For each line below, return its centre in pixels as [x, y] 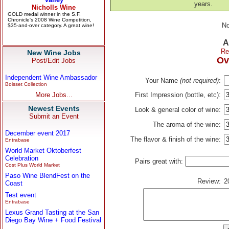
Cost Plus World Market [32, 165]
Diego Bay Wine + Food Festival [53, 220]
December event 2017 [38, 133]
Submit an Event [54, 116]
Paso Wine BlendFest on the [48, 176]
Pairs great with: [160, 161]
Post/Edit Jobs [54, 61]
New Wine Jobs [54, 53]
